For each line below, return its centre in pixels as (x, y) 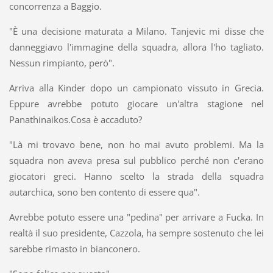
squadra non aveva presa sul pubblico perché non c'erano (136, 160)
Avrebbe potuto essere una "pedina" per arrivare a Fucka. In (136, 217)
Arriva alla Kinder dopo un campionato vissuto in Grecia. (136, 87)
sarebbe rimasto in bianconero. (74, 248)
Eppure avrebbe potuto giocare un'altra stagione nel (136, 103)
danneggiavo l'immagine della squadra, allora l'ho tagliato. (136, 47)
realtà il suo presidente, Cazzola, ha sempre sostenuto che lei (136, 232)
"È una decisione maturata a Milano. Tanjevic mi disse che (136, 31)
